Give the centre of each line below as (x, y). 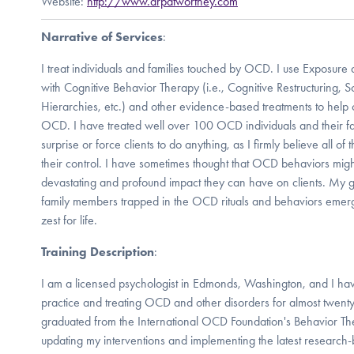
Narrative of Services (102, 36)
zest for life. (69, 220)
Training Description (98, 251)
